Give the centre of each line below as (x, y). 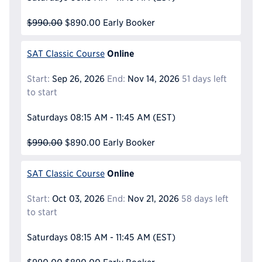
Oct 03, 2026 (77, 198)
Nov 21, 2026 (152, 198)
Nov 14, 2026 (152, 78)
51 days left (204, 78)
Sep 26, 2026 (77, 78)
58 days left (205, 198)
